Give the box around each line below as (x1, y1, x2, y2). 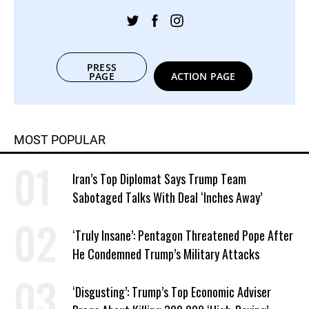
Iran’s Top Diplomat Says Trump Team (72, 170, 246, 188)
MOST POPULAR (14, 132, 106, 148)
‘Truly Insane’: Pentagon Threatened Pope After (72, 226, 293, 245)
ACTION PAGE (171, 70, 235, 83)
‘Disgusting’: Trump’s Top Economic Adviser (72, 283, 271, 301)
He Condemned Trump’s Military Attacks (72, 245, 259, 263)
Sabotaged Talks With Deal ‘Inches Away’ (72, 188, 262, 207)
